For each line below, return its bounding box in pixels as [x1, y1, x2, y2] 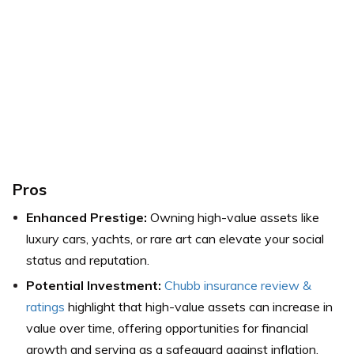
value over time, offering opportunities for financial [26, 320, 308, 337]
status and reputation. [26, 252, 149, 269]
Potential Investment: [26, 277, 161, 294]
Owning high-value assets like [147, 209, 319, 226]
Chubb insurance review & [164, 277, 311, 294]
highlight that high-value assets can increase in [65, 299, 333, 315]
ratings [26, 299, 65, 315]
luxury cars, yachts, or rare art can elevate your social [26, 231, 324, 247]
